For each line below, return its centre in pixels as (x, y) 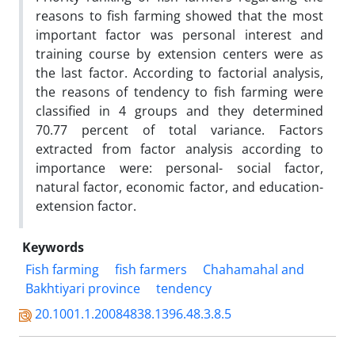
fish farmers (151, 269)
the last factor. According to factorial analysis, (179, 73)
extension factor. (88, 206)
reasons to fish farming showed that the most (179, 16)
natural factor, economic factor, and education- (179, 187)
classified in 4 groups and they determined (179, 111)
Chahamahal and (254, 269)
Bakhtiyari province (83, 288)
